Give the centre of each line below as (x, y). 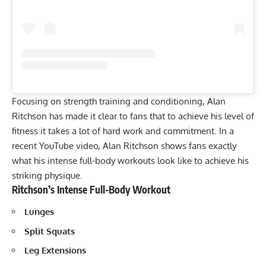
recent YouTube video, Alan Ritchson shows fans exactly (124, 145)
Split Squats (51, 231)
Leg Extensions (56, 251)
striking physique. (48, 175)
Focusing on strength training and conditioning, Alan (119, 101)
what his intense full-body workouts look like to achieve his (130, 160)
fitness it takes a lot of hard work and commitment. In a (123, 131)
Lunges (40, 212)
